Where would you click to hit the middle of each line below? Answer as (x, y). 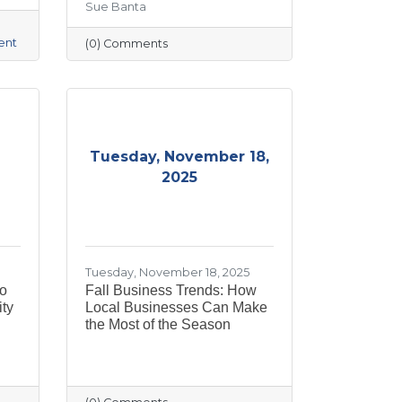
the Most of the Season (157, 324)
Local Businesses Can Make (176, 307)
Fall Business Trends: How (170, 290)
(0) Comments (126, 43)
